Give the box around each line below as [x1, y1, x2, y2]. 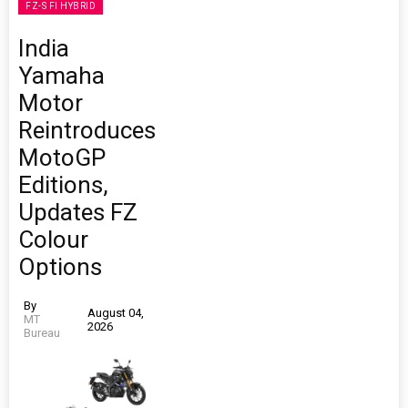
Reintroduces [18, 117, 156, 145]
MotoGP [18, 144, 106, 172]
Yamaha [18, 62, 105, 90]
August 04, [87, 305, 144, 320]
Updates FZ [18, 199, 138, 227]
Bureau [24, 326, 60, 341]
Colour [18, 226, 88, 254]
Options [18, 253, 102, 281]
